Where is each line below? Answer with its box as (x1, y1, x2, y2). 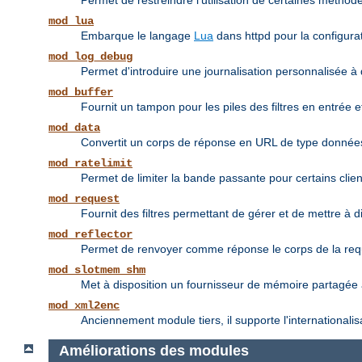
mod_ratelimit (48, 157, 133, 170)
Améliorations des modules (58, 342, 249, 359)
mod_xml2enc (48, 299, 120, 313)
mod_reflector (48, 228, 133, 242)
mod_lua (48, 15, 94, 28)
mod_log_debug (48, 50, 133, 64)
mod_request (48, 192, 120, 206)
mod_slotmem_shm (48, 263, 145, 277)
